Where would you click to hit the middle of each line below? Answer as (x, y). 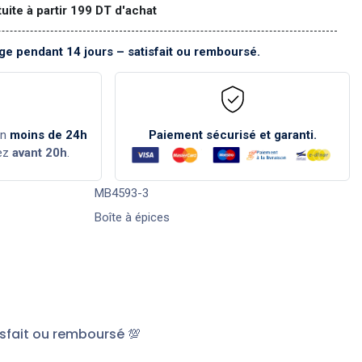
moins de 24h (49, 135)
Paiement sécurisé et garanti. (232, 135)
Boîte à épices (132, 217)
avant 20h (39, 152)
